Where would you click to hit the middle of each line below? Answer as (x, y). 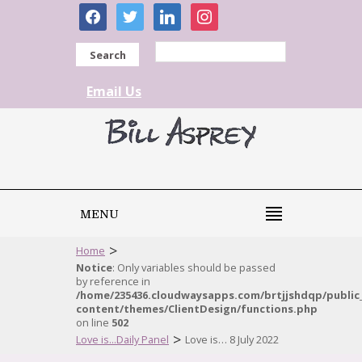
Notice (94, 267)
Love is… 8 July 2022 (232, 339)
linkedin (177, 11)
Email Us (114, 91)
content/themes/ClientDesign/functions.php (197, 309)
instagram (221, 11)
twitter (136, 11)
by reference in (113, 281)
